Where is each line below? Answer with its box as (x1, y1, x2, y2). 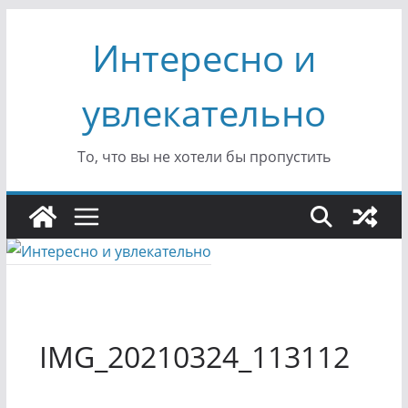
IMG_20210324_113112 (38, 337, 350, 376)
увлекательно (81, 87, 326, 138)
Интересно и (91, 33, 316, 83)
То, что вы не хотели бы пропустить (76, 147, 331, 167)
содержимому (5, 62, 106, 82)
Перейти (5, 11, 66, 31)
